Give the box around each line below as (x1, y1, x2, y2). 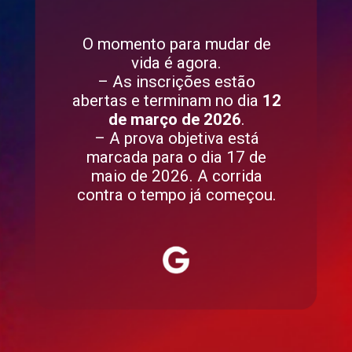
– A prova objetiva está (93, 129, 259, 148)
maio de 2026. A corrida (90, 167, 262, 186)
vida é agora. (131, 53, 222, 73)
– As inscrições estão (97, 72, 256, 92)
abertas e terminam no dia (71, 91, 262, 111)
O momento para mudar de (82, 35, 271, 54)
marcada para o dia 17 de (86, 148, 267, 167)
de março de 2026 (108, 110, 241, 130)
